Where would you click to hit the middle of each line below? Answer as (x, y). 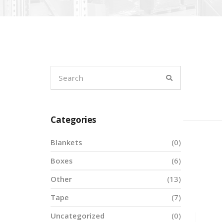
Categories (73, 120)
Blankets (66, 142)
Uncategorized (78, 216)
